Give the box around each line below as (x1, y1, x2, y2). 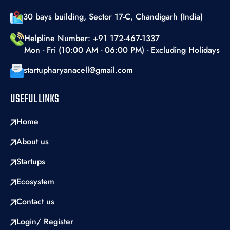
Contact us (16, 196, 54, 208)
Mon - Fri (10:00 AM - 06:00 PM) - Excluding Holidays (24, 44, 220, 56)
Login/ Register (16, 216, 73, 228)
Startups (16, 156, 45, 168)
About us (16, 136, 49, 148)
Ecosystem (16, 176, 54, 188)
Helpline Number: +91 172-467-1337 (24, 32, 160, 45)
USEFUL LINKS (10, 90, 59, 108)
